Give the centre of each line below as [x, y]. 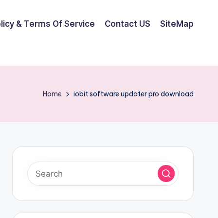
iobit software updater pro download [134, 94]
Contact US [127, 24]
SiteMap [177, 24]
